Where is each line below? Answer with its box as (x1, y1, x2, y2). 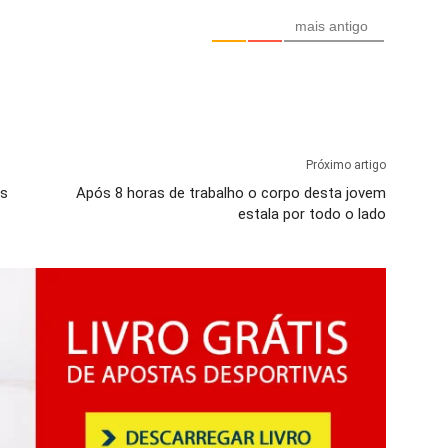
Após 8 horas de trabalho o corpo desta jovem (76, 184, 386, 203)
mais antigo (294, 18, 368, 35)
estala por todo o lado (238, 205, 386, 224)
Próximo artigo (306, 158, 386, 173)
